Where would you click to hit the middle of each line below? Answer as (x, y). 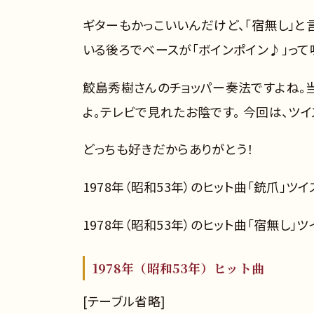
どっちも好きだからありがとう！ (168, 149)
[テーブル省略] (124, 300)
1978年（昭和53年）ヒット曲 (178, 267)
